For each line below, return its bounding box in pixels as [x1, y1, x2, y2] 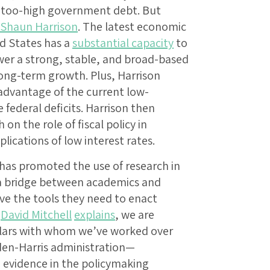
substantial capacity [72, 35, 174, 51]
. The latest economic [78, 19, 186, 35]
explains [74, 207, 115, 223]
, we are [115, 207, 154, 223]
